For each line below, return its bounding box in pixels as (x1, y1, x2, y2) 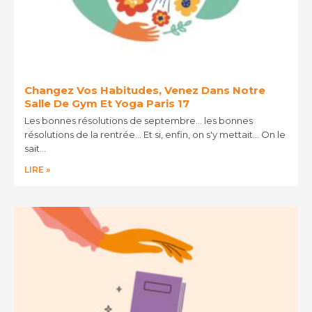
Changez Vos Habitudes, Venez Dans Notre (24, 83, 265, 97)
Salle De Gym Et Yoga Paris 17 (24, 96, 189, 110)
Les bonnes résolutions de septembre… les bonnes (24, 114, 253, 126)
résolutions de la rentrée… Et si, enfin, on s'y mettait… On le (24, 128, 286, 140)
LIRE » (24, 164, 50, 175)
